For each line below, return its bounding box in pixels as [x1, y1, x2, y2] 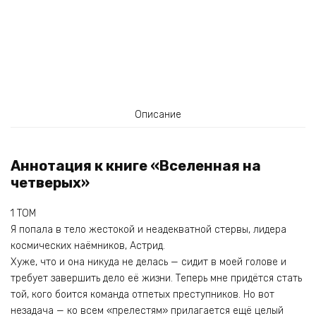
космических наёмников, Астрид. [11, 240, 165, 253]
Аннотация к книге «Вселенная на [11, 157, 261, 175]
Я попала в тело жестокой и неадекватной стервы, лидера [11, 224, 286, 236]
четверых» [11, 174, 90, 192]
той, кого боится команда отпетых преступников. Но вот [11, 288, 274, 301]
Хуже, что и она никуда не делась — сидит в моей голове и [11, 256, 286, 269]
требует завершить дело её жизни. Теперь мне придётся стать [11, 272, 302, 285]
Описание [135, 108, 181, 121]
